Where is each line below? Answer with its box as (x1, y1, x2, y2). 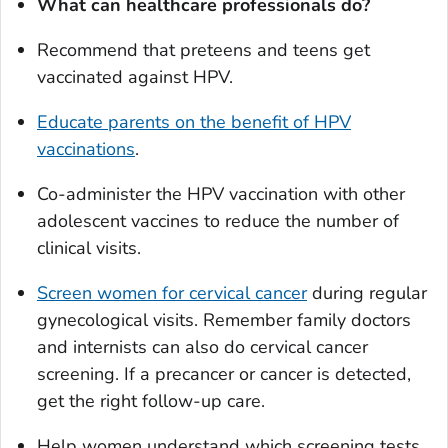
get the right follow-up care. (37, 389, 265, 414)
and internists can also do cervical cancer (37, 335, 368, 360)
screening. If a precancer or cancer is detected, (37, 362, 411, 387)
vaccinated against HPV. (37, 65, 233, 90)
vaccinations (37, 137, 135, 162)
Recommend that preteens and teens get (37, 38, 370, 63)
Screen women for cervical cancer (37, 281, 307, 306)
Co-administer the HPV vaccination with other (37, 182, 405, 207)
